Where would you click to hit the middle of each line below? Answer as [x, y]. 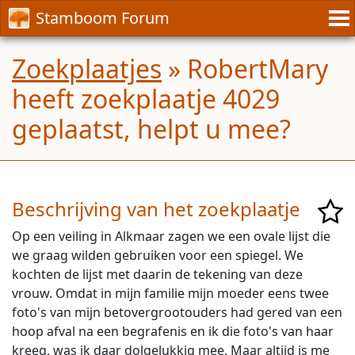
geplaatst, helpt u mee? [151, 129]
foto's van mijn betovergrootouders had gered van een [177, 312]
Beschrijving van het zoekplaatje [156, 209]
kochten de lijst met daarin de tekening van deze [157, 274]
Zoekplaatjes [87, 69]
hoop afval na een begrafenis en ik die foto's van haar [173, 331]
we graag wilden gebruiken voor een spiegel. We [158, 255]
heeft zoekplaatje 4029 [146, 99]
